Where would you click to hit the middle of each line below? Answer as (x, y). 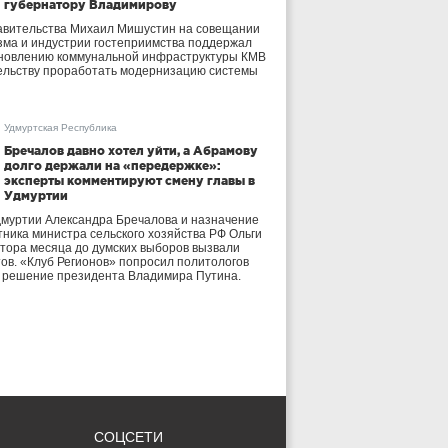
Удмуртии (36, 195)
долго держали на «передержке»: (112, 165)
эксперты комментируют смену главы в (129, 180)
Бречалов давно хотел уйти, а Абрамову (131, 150)
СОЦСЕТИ (128, 437)
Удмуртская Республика (60, 127)
